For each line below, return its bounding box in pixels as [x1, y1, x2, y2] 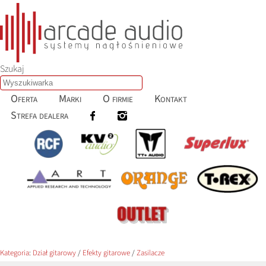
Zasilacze [137, 248, 164, 259]
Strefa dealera [11, 107, 68, 123]
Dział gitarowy [33, 248, 76, 259]
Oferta [11, 91, 37, 106]
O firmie [103, 91, 133, 106]
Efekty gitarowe [83, 248, 130, 259]
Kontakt [154, 91, 187, 106]
